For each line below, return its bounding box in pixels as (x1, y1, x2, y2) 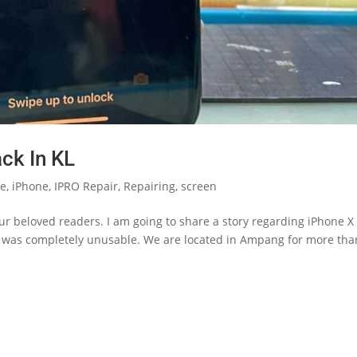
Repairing (124, 178, 176, 194)
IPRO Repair (54, 178, 119, 194)
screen (181, 178, 218, 194)
